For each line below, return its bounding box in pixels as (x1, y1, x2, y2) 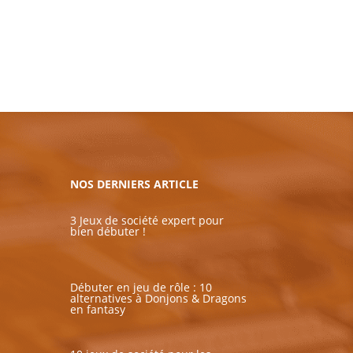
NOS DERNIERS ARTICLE (70, 176, 199, 192)
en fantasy (70, 302, 126, 318)
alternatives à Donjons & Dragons (70, 291, 247, 307)
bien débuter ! (70, 224, 147, 240)
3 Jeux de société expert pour (70, 213, 225, 229)
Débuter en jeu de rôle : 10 (70, 280, 213, 295)
